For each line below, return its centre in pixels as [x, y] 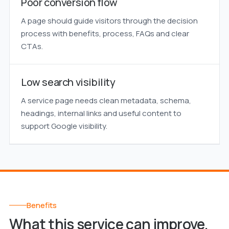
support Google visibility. [64, 126]
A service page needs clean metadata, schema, [106, 100]
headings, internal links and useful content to [101, 113]
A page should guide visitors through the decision [109, 21]
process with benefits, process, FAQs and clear [105, 33]
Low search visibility [68, 82]
